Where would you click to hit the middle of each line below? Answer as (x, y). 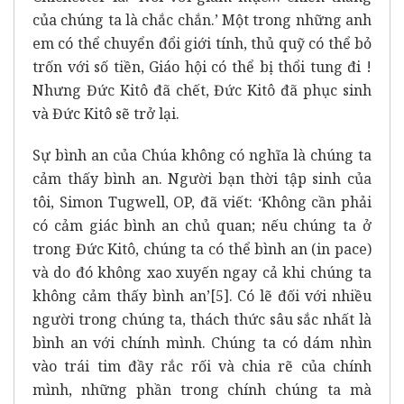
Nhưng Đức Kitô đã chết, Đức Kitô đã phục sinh (202, 90)
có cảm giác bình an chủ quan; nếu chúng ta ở (202, 225)
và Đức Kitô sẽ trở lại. (106, 113)
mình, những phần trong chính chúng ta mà (202, 389)
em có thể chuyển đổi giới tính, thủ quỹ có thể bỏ (202, 43)
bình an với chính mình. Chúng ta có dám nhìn (202, 342)
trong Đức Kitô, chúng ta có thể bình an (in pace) (202, 248)
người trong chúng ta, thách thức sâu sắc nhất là (202, 319)
